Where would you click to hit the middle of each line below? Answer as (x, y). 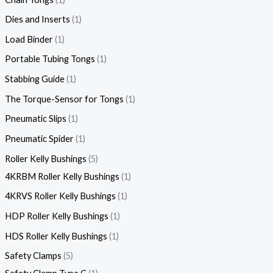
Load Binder (29, 39)
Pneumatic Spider (39, 139)
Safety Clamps (33, 256)
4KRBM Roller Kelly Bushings (62, 176)
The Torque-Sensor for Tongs (64, 99)
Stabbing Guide (34, 79)
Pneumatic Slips (35, 119)
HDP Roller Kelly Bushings (56, 216)
